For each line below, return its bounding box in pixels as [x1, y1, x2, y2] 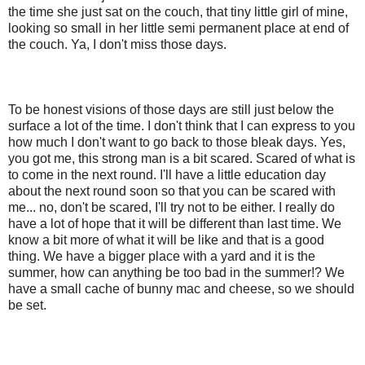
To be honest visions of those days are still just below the [8, 102, 334, 117]
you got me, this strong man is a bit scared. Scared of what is [8, 151, 355, 165]
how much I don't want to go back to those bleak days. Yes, [8, 134, 345, 149]
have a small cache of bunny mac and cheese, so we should [8, 281, 354, 296]
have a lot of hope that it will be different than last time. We [8, 216, 341, 231]
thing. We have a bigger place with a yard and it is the [8, 248, 315, 263]
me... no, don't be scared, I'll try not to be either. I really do [8, 200, 335, 214]
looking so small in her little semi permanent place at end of [8, 20, 349, 35]
